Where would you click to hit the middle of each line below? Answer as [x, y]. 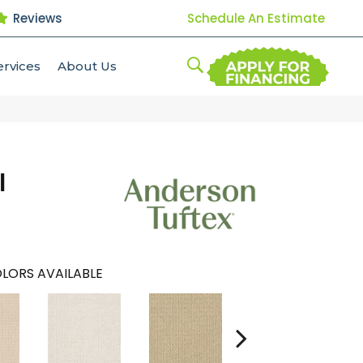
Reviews [36, 18]
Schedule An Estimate [256, 18]
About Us [87, 66]
